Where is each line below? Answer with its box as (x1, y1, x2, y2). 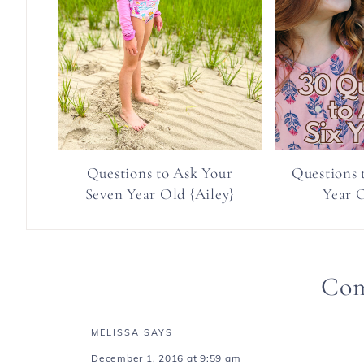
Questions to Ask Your (86, 162, 233, 182)
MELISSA (91, 326, 140, 338)
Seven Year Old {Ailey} (84, 184, 235, 203)
